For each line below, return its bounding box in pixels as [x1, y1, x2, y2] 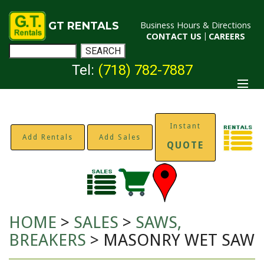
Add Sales [98, 133, 141, 142]
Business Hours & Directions [140, 19, 251, 31]
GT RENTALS [48, 19, 119, 32]
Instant [169, 122, 201, 131]
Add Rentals [22, 133, 73, 142]
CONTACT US [146, 31, 202, 42]
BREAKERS [9, 230, 90, 250]
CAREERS [208, 31, 245, 42]
